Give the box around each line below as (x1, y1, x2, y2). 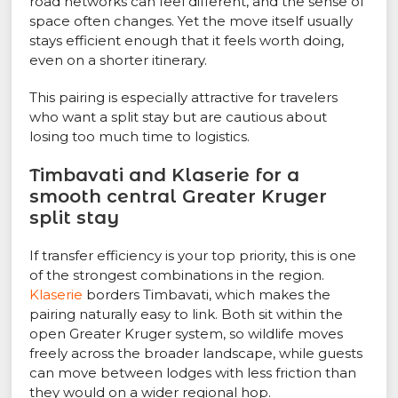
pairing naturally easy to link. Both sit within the (29, 306, 344, 323)
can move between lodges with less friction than (29, 364, 357, 382)
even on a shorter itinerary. (29, 52, 208, 69)
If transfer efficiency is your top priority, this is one (29, 247, 357, 265)
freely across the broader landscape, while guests (29, 345, 363, 362)
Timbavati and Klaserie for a (29, 164, 300, 187)
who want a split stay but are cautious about (29, 108, 328, 126)
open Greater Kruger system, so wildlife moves (29, 325, 344, 343)
